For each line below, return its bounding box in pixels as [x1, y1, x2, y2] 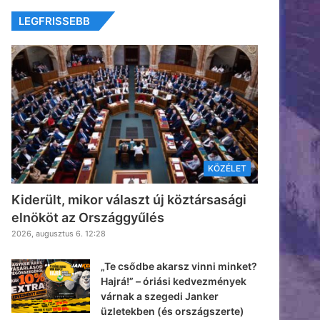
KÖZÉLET [208, 163, 246, 174]
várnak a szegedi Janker [101, 290, 219, 303]
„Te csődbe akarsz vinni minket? [101, 260, 258, 273]
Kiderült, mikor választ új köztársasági [11, 192, 247, 208]
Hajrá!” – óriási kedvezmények [101, 275, 247, 288]
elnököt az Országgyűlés [11, 210, 165, 226]
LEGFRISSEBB [19, 14, 91, 28]
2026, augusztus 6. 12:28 [11, 229, 106, 239]
